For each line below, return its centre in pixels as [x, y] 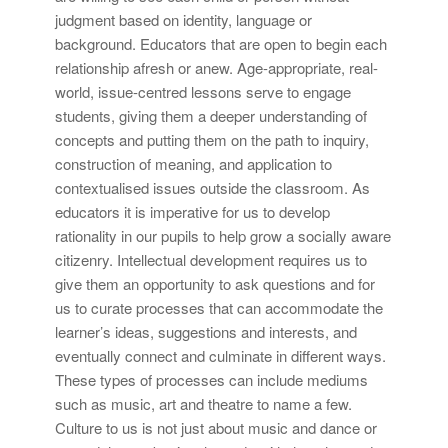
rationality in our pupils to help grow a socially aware [223, 235]
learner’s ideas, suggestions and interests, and [206, 331]
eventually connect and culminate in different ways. [220, 355]
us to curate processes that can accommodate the [219, 307]
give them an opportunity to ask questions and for [215, 283]
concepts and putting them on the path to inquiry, [212, 139]
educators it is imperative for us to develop [192, 211]
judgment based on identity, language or [183, 19]
